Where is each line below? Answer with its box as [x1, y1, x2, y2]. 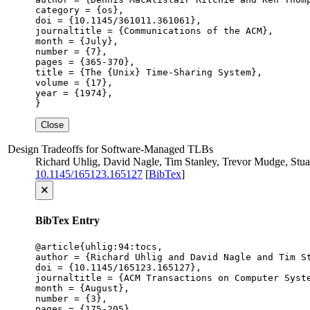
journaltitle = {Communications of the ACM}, [35, 25, 273, 36]
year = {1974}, [35, 87, 113, 98]
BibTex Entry [35, 214, 100, 226]
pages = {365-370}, [35, 56, 135, 67]
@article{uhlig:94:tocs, [35, 241, 163, 253]
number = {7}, [35, 46, 107, 57]
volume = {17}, [35, 77, 113, 88]
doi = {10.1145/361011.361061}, [35, 15, 201, 26]
